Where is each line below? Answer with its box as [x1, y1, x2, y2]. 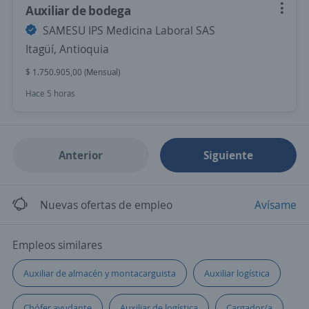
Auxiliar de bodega [26, 2, 131, 19]
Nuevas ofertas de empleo [40, 197, 172, 212]
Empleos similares [12, 237, 102, 252]
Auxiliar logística [204, 267, 270, 279]
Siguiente [203, 148, 254, 163]
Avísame [255, 197, 297, 212]
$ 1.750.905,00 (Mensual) [26, 66, 120, 78]
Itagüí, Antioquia [26, 41, 109, 57]
